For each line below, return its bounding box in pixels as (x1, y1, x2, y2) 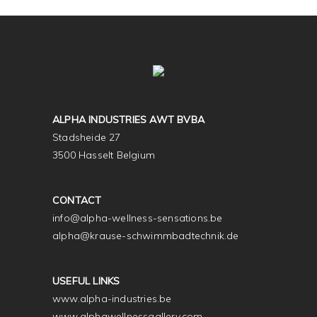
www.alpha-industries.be (52, 292, 172, 305)
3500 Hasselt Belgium (52, 149, 155, 161)
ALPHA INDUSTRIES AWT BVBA (52, 113, 204, 126)
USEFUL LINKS (52, 275, 120, 287)
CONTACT (52, 194, 102, 207)
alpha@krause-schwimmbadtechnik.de (52, 229, 239, 242)
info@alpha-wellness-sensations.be (52, 212, 223, 224)
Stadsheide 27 (52, 131, 121, 144)
